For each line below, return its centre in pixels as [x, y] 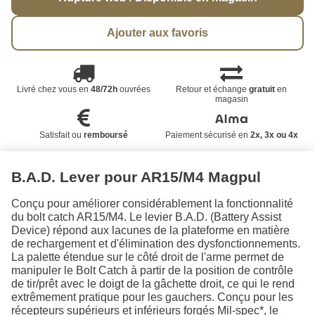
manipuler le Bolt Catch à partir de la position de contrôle [152, 270]
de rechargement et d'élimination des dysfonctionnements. [156, 243]
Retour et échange [213, 89]
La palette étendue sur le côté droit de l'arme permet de [148, 257]
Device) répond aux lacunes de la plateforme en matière [150, 230]
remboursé [105, 135]
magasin [231, 99]
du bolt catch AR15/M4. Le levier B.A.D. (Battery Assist [146, 217]
